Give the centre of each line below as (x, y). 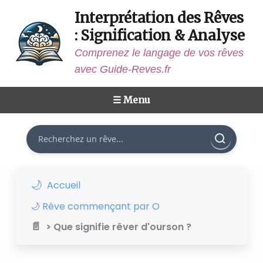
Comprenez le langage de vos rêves (159, 53)
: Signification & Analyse (159, 36)
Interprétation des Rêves (159, 18)
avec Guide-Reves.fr (122, 69)
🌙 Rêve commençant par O (95, 206)
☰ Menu (131, 100)
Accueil (63, 185)
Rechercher (49, 132)
